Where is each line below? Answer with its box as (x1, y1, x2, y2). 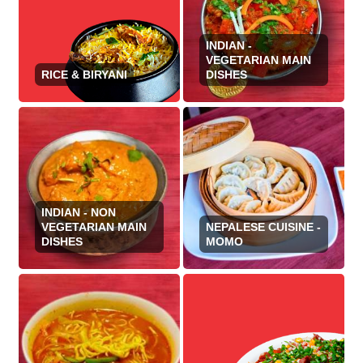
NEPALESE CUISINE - (205, 220, 321, 234)
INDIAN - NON (41, 206, 117, 220)
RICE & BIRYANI (41, 67, 128, 81)
